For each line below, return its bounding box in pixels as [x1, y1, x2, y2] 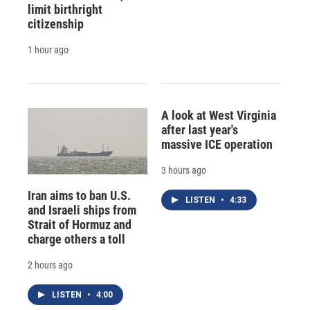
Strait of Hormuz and [28, 217, 131, 232]
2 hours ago [28, 259, 73, 271]
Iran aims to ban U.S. [28, 188, 131, 203]
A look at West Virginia [161, 107, 276, 122]
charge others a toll [28, 231, 125, 246]
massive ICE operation [161, 136, 273, 152]
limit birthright [28, 1, 102, 17]
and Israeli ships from [28, 202, 136, 217]
